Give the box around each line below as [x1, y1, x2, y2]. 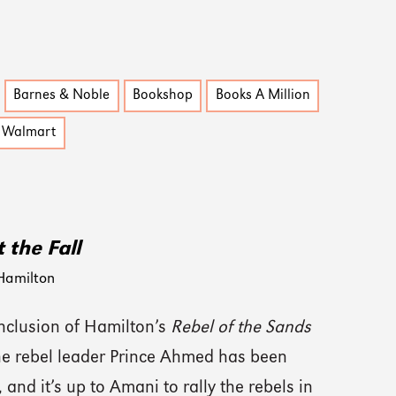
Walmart [2, 126, 57, 141]
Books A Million [215, 88, 310, 103]
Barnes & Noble [13, 88, 110, 103]
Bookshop [133, 88, 194, 103]
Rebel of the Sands [171, 319, 312, 338]
